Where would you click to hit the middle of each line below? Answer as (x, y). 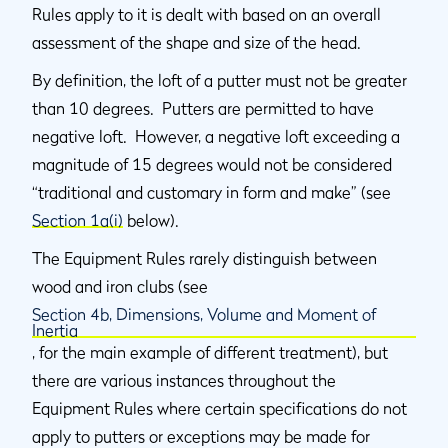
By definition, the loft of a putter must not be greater (219, 80)
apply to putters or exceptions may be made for (201, 436)
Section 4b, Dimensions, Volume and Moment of (204, 314)
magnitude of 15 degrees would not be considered (212, 164)
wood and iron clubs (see (120, 286)
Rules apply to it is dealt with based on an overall (206, 14)
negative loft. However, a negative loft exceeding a (216, 136)
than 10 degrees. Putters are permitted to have (203, 108)
